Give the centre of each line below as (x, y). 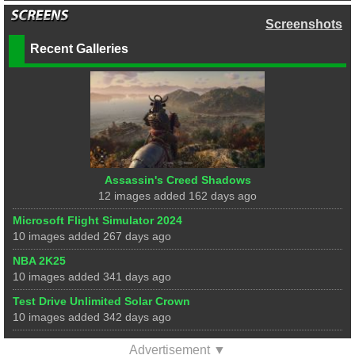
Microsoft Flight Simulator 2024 (97, 221)
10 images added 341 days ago (92, 277)
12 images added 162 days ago (177, 197)
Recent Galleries (79, 48)
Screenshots (304, 24)
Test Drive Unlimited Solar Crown (101, 302)
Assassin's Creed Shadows (177, 181)
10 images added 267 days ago (92, 237)
